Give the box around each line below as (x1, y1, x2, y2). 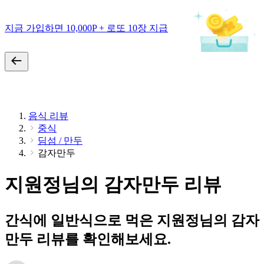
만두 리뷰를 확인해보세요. (5, 231, 171, 247)
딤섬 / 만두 (38, 136, 82, 146)
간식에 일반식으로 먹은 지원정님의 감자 (5, 212, 259, 228)
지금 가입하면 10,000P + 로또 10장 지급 (5, 22, 168, 33)
